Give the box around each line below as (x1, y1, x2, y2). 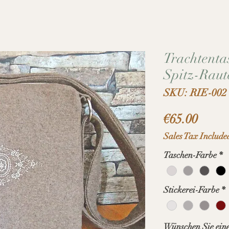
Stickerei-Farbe (164, 185, 219, 196)
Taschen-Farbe (164, 150, 217, 161)
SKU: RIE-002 (164, 86, 227, 99)
